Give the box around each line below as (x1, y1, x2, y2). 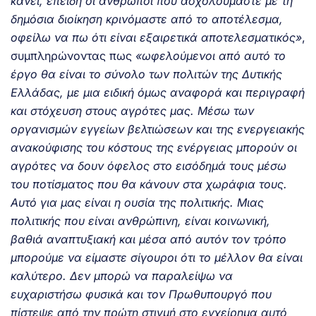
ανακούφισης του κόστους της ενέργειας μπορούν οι (11, 140, 297, 154)
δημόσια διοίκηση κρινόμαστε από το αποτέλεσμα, (11, 11, 283, 26)
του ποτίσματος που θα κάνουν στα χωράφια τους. (11, 176, 287, 191)
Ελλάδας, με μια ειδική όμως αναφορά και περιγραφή (11, 85, 305, 99)
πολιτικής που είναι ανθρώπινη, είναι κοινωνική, (11, 213, 270, 228)
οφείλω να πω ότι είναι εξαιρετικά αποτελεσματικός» (11, 30, 302, 44)
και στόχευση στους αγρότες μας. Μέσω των (11, 103, 254, 118)
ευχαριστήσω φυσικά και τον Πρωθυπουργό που (11, 286, 272, 301)
